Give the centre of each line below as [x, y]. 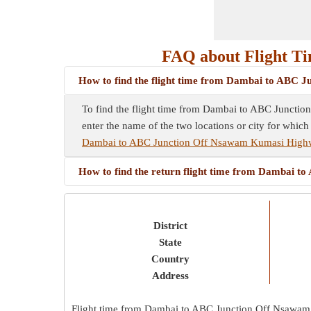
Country [170, 259]
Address [170, 276]
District [170, 226]
